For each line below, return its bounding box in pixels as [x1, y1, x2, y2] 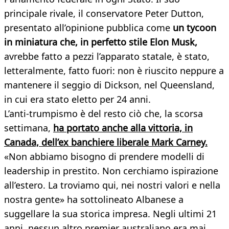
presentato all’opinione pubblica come [4, 21, 173, 34]
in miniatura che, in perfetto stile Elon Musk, [4, 36, 197, 49]
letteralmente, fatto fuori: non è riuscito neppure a [4, 64, 224, 77]
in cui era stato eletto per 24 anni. [4, 93, 151, 106]
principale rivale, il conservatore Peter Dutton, [4, 7, 204, 20]
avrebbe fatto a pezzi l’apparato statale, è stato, [4, 50, 210, 63]
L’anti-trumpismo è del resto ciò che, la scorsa [4, 107, 203, 120]
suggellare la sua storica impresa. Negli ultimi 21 [4, 208, 217, 220]
